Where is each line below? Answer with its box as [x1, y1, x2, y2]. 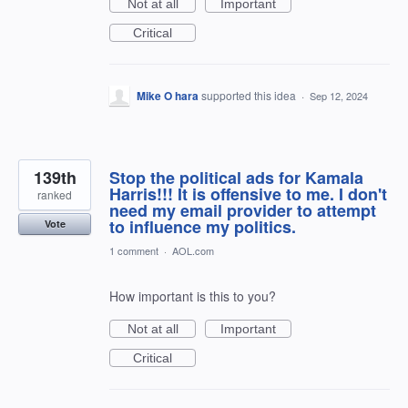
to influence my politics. [109, 215, 296, 239]
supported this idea [201, 87, 299, 103]
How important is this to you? [109, 287, 276, 305]
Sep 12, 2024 [310, 88, 368, 103]
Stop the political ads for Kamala [109, 166, 363, 189]
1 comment [109, 243, 158, 258]
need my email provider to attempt [109, 199, 376, 222]
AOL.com [172, 243, 214, 258]
